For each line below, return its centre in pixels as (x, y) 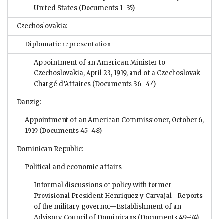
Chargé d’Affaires (62, 84)
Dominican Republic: (50, 149)
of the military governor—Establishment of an (108, 206)
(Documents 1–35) (106, 8)
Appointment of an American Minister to (99, 62)
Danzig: (29, 102)
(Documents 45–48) (70, 131)
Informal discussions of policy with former (103, 185)
